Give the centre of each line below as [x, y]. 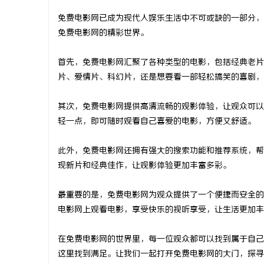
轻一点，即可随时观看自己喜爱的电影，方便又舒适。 [157, 122]
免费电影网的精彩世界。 [103, 33]
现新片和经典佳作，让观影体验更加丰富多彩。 [144, 166]
